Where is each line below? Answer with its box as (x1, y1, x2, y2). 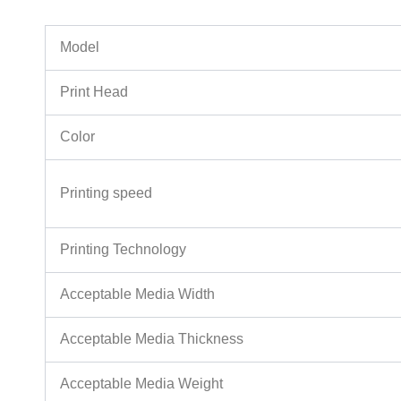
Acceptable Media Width (60, 286, 215, 303)
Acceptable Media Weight (60, 376, 223, 392)
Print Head (60, 84, 128, 100)
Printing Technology (60, 242, 186, 258)
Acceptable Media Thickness (60, 331, 243, 347)
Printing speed (60, 185, 152, 201)
